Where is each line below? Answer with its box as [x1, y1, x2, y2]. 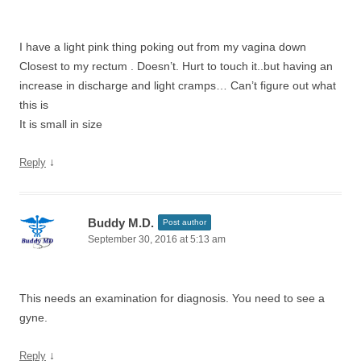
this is [19, 98, 48, 111]
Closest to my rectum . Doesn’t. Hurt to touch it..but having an [19, 60, 333, 73]
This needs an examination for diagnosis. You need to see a [19, 292, 325, 305]
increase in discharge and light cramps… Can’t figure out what [19, 79, 336, 92]
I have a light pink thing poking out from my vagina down [19, 40, 306, 53]
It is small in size [19, 118, 102, 131]
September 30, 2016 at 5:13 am [88, 234, 226, 245]
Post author [163, 218, 206, 226]
